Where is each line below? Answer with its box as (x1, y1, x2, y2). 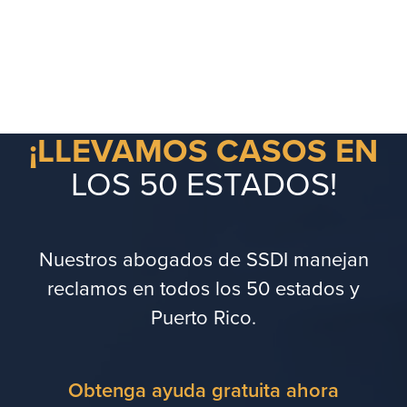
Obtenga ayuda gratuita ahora (68, 375, 339, 404)
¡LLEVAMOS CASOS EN (29, 126, 378, 174)
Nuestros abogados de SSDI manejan (38, 244, 369, 273)
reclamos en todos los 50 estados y (47, 273, 360, 302)
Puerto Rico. (151, 303, 256, 331)
